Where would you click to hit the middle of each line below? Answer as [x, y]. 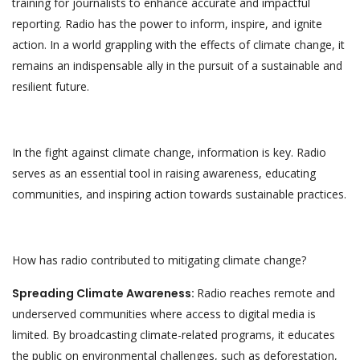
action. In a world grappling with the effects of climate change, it [178, 44]
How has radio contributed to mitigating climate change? [159, 260]
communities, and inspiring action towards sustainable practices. [179, 194]
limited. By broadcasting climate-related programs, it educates [174, 334]
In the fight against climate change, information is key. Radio [169, 152]
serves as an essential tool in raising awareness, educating [164, 173]
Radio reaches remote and [266, 292]
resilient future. [51, 86]
